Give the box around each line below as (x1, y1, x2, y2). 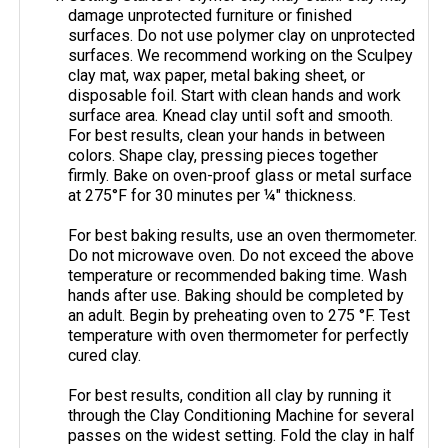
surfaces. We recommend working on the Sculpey (68, 46, 414, 66)
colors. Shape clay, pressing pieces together (68, 146, 379, 166)
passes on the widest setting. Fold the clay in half (68, 426, 416, 446)
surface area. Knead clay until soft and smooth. (68, 106, 394, 126)
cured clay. (68, 346, 142, 366)
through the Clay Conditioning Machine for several (68, 406, 415, 426)
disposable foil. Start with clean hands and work (68, 86, 402, 106)
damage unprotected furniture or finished (68, 6, 353, 26)
